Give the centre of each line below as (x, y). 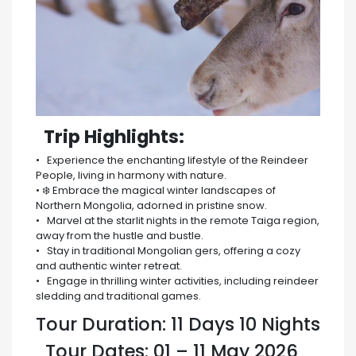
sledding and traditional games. (118, 296)
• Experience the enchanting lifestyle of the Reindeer (172, 161)
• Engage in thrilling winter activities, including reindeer (177, 281)
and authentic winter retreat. (109, 266)
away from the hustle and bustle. (120, 236)
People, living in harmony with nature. (131, 176)
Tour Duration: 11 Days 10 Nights (178, 325)
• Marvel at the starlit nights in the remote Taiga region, (178, 221)
